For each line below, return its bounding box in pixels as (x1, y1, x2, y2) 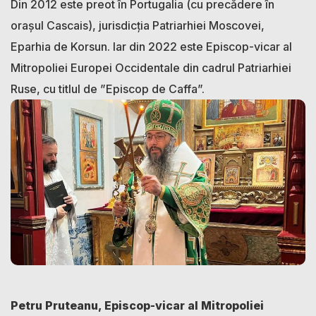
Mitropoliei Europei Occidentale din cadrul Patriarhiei (11, 60, 291, 75)
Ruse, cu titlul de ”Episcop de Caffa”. (11, 81, 205, 96)
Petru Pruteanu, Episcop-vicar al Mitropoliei (11, 298, 264, 312)
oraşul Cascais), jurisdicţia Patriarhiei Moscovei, (11, 18, 265, 32)
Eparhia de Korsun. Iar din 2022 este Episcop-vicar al (11, 39, 292, 54)
